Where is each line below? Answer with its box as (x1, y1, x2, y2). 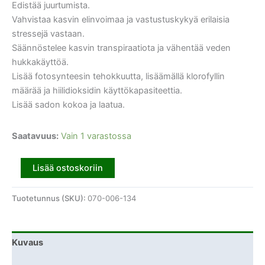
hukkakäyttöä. (12, 56, 69, 67)
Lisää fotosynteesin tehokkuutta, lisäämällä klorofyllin (12, 70, 225, 82)
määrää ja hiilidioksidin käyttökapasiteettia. (12, 85, 182, 96)
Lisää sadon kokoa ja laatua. (12, 99, 125, 110)
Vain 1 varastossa (61, 130, 131, 141)
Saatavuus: (12, 130, 59, 141)
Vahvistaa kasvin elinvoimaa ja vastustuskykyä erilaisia (12, 14, 230, 25)
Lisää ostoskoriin (32, 163, 103, 174)
